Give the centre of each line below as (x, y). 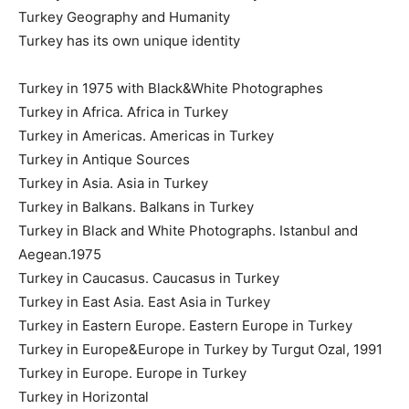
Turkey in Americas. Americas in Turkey (146, 135)
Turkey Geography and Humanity (124, 16)
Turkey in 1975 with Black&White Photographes (171, 88)
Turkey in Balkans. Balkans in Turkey (136, 206)
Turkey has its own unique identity (129, 40)
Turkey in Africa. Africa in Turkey (123, 111)
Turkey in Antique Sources (104, 159)
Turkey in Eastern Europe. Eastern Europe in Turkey (185, 325)
